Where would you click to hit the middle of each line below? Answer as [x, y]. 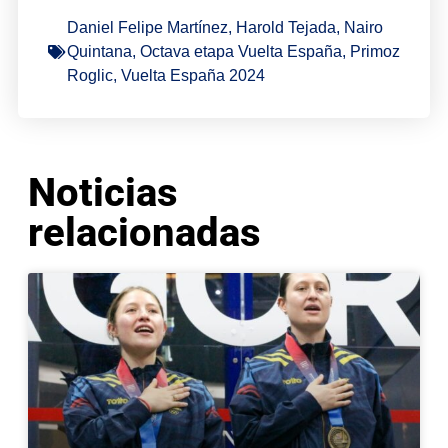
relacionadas [144, 233]
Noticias [102, 193]
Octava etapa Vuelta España [240, 52]
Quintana [99, 52]
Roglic [89, 76]
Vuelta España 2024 [192, 76]
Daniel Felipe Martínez [147, 28]
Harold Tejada [285, 28]
